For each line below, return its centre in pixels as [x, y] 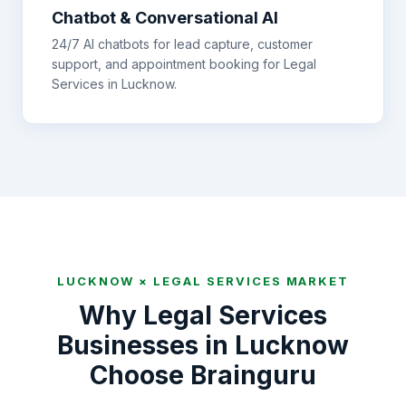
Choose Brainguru [203, 375]
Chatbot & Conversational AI [165, 18]
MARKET [315, 281]
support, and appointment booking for [166, 64]
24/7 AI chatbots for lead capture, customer [182, 44]
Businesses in [146, 345]
